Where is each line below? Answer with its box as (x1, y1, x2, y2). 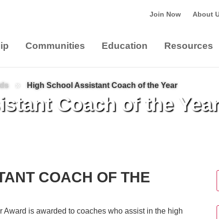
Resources (164, 41, 213, 51)
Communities (25, 41, 85, 51)
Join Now (150, 10, 181, 18)
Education (102, 41, 148, 51)
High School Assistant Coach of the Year (27, 81, 178, 89)
